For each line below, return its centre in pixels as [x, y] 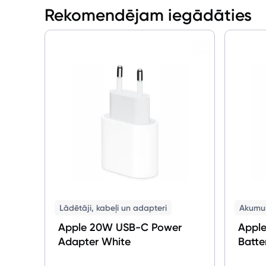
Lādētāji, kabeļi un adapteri [113, 208]
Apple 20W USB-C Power [120, 227]
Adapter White [95, 241]
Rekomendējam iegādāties [148, 15]
